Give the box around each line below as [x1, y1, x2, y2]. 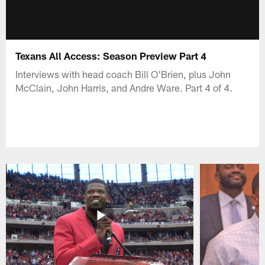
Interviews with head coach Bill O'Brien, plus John [15, 67, 231, 80]
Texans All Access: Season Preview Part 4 [15, 49, 207, 62]
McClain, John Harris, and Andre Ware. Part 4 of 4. [15, 81, 233, 93]
